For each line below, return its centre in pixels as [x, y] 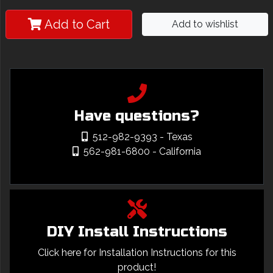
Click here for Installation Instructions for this [137, 253]
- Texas [176, 137]
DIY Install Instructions [137, 232]
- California [177, 151]
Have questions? [137, 116]
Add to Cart [77, 24]
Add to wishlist [205, 24]
